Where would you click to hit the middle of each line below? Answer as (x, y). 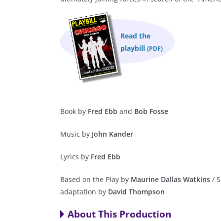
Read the (136, 36)
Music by (76, 134)
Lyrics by (75, 157)
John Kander (112, 134)
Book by (74, 111)
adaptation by (84, 192)
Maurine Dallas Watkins (170, 180)
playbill (134, 48)
